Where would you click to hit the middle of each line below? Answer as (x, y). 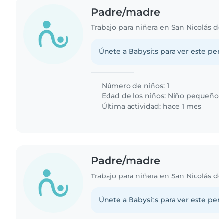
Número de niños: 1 (135, 85)
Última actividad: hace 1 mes (151, 106)
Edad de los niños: (134, 96)
